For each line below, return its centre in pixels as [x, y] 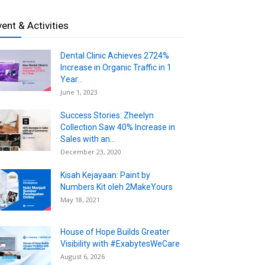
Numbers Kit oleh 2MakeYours [117, 187]
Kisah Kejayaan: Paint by [105, 175]
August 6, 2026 [83, 256]
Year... [72, 79]
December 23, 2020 [91, 151]
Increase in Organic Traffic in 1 [116, 67]
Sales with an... [88, 139]
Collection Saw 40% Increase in [118, 127]
